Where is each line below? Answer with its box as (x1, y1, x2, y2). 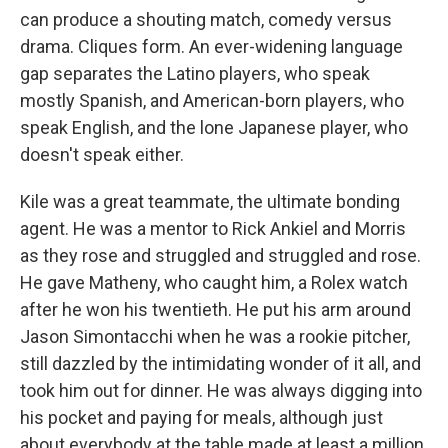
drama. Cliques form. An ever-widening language (20, 36, 403, 57)
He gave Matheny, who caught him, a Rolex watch (20, 272, 408, 293)
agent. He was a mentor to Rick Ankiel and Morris (20, 218, 406, 239)
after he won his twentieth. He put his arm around (20, 299, 411, 320)
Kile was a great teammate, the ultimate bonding (20, 191, 400, 212)
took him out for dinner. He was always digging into (20, 380, 422, 401)
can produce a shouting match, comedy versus (20, 9, 392, 30)
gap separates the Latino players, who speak (20, 63, 370, 84)
